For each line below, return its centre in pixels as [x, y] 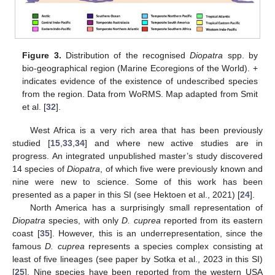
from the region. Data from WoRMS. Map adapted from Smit [140, 94]
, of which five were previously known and [182, 168]
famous [29, 246]
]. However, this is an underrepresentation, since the [156, 233]
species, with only [84, 220]
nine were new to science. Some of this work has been [137, 181]
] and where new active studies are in [173, 143]
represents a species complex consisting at [173, 246]
